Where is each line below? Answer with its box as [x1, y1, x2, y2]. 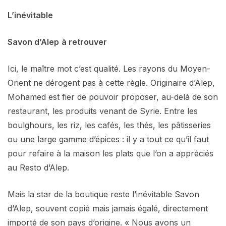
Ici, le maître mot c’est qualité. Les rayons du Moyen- [8, 63, 210, 74]
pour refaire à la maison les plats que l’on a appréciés [8, 148, 213, 158]
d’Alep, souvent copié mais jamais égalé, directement [8, 203, 208, 213]
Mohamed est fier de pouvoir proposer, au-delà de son [8, 91, 218, 102]
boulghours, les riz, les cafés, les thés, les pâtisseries [8, 120, 211, 130]
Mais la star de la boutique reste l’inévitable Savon [8, 189, 199, 199]
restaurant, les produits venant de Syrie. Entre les [8, 105, 198, 116]
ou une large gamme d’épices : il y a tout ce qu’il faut [8, 134, 209, 144]
